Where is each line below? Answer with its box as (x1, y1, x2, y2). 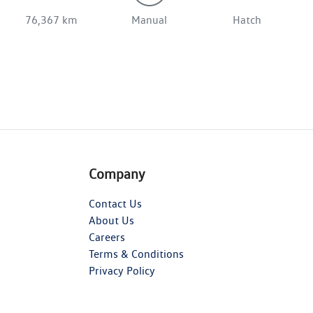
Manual (131, 13, 168, 27)
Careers (89, 230, 125, 244)
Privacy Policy (89, 263, 155, 277)
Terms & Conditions (89, 247, 184, 261)
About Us (89, 213, 134, 227)
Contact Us (89, 196, 142, 210)
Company (89, 165, 145, 182)
